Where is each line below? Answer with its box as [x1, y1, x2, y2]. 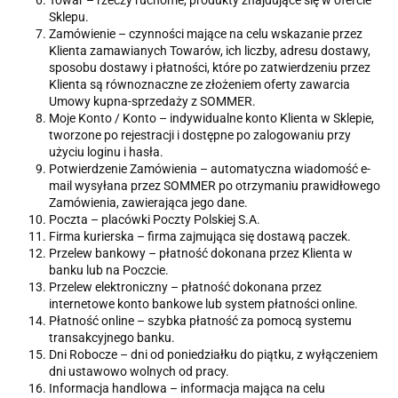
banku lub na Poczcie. [49, 263, 169, 278]
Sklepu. [49, 10, 89, 25]
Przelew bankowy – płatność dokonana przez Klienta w [49, 246, 353, 261]
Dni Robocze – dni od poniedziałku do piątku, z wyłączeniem [49, 347, 378, 362]
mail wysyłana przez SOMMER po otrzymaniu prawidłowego [49, 179, 380, 194]
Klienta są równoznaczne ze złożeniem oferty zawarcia [49, 77, 350, 92]
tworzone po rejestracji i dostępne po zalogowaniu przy [49, 128, 351, 143]
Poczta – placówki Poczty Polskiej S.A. [49, 212, 260, 227]
